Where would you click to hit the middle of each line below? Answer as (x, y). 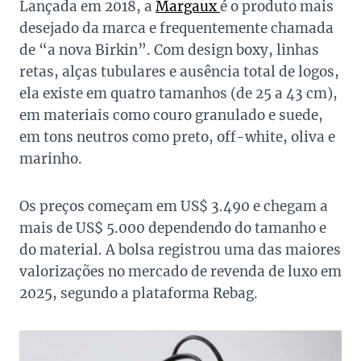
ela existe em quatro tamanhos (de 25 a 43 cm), (178, 93)
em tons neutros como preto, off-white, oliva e (177, 137)
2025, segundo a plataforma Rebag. (139, 293)
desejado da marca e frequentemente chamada (176, 28)
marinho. (51, 158)
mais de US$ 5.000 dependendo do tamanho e (173, 228)
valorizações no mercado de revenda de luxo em (180, 271)
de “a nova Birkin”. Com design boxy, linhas (169, 50)
